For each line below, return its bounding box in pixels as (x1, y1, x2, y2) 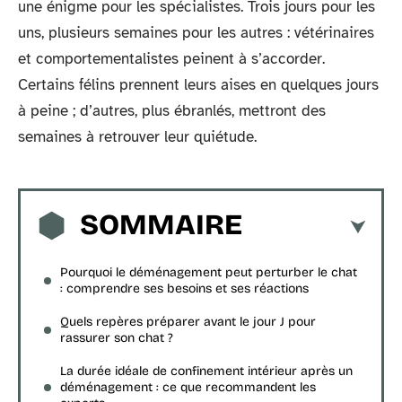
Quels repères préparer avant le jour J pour (60, 313, 316, 329)
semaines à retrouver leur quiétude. (18, 127, 257, 146)
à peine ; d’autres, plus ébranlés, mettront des (18, 101, 326, 120)
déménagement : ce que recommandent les (60, 379, 316, 395)
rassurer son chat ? (60, 329, 173, 345)
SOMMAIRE (80, 206, 242, 242)
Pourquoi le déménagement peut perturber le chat (60, 264, 357, 280)
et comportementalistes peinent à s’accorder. (18, 49, 325, 68)
